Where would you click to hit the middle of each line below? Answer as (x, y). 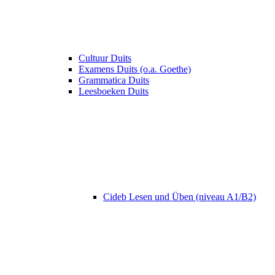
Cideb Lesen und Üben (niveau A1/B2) (180, 197)
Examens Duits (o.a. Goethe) (135, 69)
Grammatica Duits (114, 80)
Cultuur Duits (105, 58)
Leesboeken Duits (114, 91)
